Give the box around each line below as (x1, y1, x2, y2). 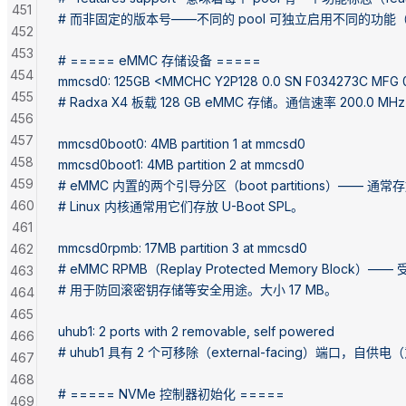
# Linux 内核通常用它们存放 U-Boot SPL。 (58, 198, 304, 214)
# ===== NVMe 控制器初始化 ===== (58, 385, 285, 401)
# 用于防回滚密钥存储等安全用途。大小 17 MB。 (58, 281, 337, 297)
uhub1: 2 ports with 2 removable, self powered (58, 323, 334, 339)
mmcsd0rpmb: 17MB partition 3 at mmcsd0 (58, 239, 307, 256)
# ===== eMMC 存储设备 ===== (58, 52, 261, 68)
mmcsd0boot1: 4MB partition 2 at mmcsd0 (58, 156, 304, 172)
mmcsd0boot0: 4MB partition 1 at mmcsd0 (58, 135, 305, 151)
